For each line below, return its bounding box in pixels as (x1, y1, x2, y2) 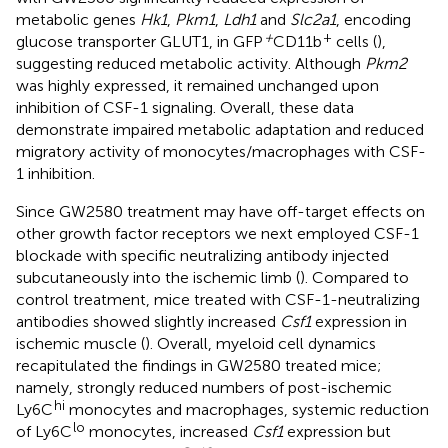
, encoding (336, 9, 411, 29)
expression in (311, 311, 407, 331)
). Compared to (300, 267, 409, 287)
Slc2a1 (290, 9, 336, 29)
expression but (283, 421, 391, 441)
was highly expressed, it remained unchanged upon (16, 75, 379, 95)
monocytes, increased (85, 421, 252, 441)
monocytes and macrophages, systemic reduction (65, 399, 429, 419)
